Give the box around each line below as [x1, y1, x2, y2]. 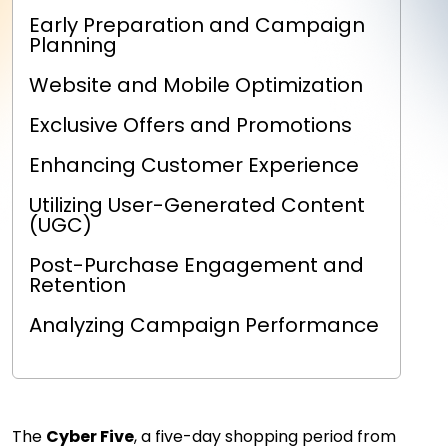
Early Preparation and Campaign [29, 10, 365, 39]
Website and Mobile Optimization [29, 70, 363, 99]
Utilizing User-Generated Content [29, 190, 365, 219]
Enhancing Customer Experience [29, 150, 359, 179]
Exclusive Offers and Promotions [29, 110, 352, 139]
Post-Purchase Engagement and [29, 250, 364, 279]
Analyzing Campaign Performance [29, 310, 379, 339]
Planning [29, 30, 117, 59]
